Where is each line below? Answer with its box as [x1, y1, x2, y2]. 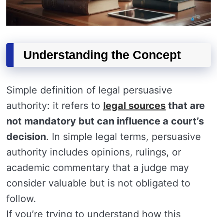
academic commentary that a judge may [6, 161, 189, 173]
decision [6, 130, 46, 142]
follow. [6, 192, 36, 204]
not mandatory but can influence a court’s [6, 115, 204, 127]
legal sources [103, 99, 166, 111]
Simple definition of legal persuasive [6, 84, 172, 96]
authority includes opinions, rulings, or [6, 146, 181, 158]
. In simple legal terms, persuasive [46, 130, 201, 142]
